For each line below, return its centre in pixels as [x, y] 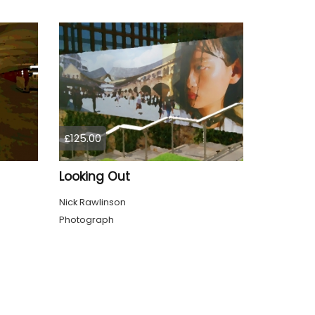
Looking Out [94, 176]
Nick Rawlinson [92, 202]
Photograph [86, 219]
